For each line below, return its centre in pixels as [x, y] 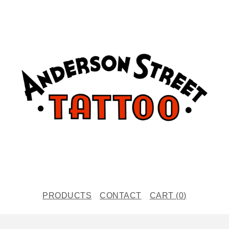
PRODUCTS [67, 195]
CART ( [164, 195]
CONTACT [121, 195]
